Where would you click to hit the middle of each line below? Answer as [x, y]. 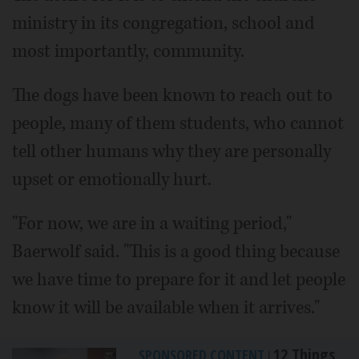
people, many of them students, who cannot [178, 124]
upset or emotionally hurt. [112, 180]
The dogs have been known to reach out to [172, 96]
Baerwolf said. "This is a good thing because [176, 252]
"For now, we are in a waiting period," [152, 224]
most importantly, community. [128, 52]
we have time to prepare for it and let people [179, 280]
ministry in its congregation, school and [163, 24]
